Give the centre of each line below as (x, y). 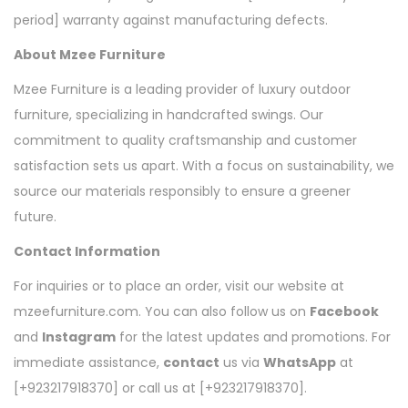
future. (35, 217)
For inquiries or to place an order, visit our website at (179, 286)
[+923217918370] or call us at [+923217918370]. (160, 388)
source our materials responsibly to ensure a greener (182, 192)
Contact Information (87, 252)
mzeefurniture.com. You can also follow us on (162, 312)
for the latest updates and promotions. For (253, 337)
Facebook (344, 312)
